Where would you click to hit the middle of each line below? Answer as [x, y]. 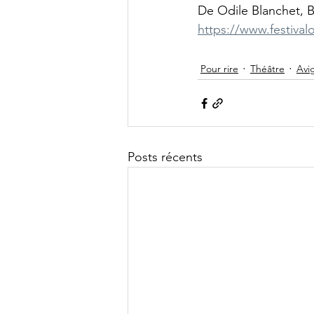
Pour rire [219, 68]
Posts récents [165, 157]
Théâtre [267, 68]
